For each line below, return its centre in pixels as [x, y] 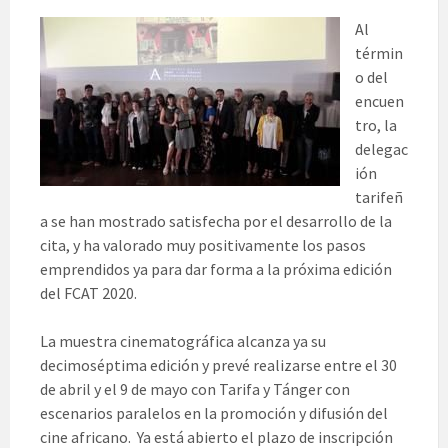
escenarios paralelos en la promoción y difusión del [214, 412]
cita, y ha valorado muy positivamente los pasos [203, 244]
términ [379, 52]
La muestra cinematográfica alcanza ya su [183, 340]
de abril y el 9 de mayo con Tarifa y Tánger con [195, 388]
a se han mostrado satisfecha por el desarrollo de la [216, 220]
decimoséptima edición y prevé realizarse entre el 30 [218, 364]
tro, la [376, 124]
